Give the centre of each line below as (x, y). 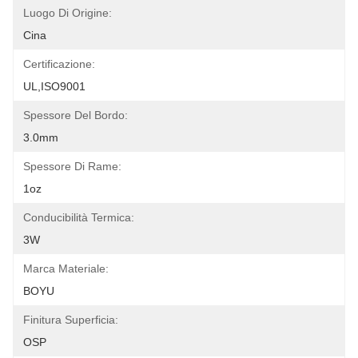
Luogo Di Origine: (68, 13)
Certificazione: (59, 64)
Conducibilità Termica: (79, 217)
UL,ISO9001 (54, 86)
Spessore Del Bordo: (76, 115)
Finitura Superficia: (71, 320)
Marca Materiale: (66, 268)
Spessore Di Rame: (72, 166)
